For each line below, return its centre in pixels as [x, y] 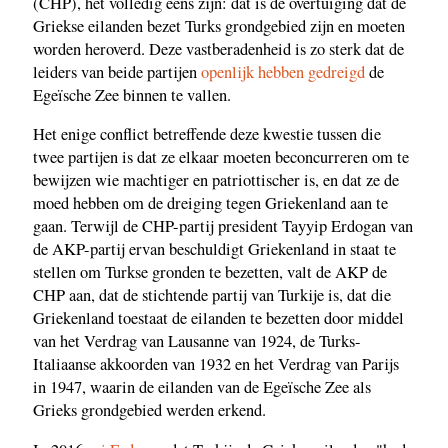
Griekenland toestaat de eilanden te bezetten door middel [218, 318]
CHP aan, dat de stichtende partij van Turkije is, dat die [212, 295]
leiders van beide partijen [117, 71]
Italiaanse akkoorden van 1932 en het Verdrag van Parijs [216, 364]
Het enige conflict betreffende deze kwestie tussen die [207, 134]
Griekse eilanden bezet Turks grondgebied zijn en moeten [219, 25]
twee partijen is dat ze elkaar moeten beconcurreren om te [221, 157]
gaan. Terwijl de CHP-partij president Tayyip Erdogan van [223, 226]
